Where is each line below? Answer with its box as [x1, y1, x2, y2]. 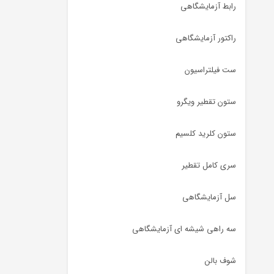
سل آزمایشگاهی [182, 191, 236, 204]
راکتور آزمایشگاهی [176, 32, 236, 45]
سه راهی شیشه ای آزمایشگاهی [132, 223, 236, 235]
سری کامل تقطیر [182, 159, 236, 172]
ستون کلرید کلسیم [176, 127, 236, 140]
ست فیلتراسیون [185, 64, 236, 76]
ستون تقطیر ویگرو [177, 95, 236, 108]
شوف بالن [205, 254, 236, 267]
